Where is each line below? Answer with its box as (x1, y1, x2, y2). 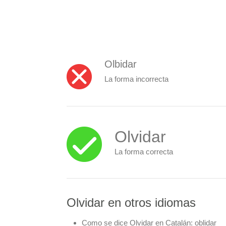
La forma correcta (115, 147, 173, 156)
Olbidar (104, 59, 137, 70)
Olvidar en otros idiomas (67, 196, 196, 209)
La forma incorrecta (104, 75, 168, 83)
